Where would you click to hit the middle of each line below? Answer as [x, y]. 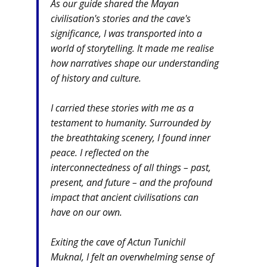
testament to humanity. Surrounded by [131, 122]
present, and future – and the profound [131, 182]
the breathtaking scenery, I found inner [131, 137]
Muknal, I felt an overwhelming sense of [132, 257]
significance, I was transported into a [126, 33]
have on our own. [86, 212]
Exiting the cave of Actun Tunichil [118, 242]
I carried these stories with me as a [122, 108]
